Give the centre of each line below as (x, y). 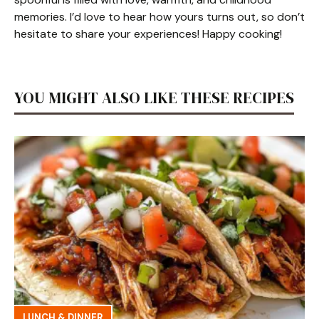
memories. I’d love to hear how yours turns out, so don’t (159, 17)
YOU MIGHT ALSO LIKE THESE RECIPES (154, 98)
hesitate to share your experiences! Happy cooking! (148, 34)
